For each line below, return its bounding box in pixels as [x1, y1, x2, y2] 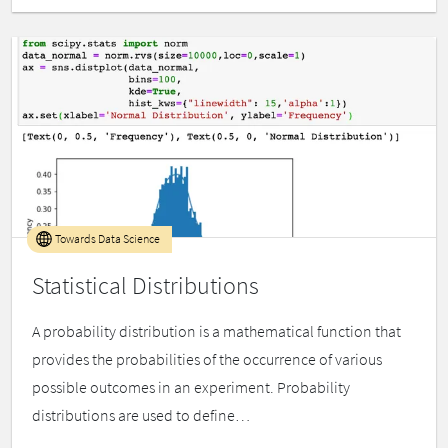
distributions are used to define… [32, 405, 250, 426]
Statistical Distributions [32, 270, 259, 302]
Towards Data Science [52, 231, 160, 247]
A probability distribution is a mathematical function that [32, 321, 401, 342]
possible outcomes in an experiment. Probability [32, 377, 350, 398]
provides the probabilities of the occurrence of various [32, 349, 382, 370]
